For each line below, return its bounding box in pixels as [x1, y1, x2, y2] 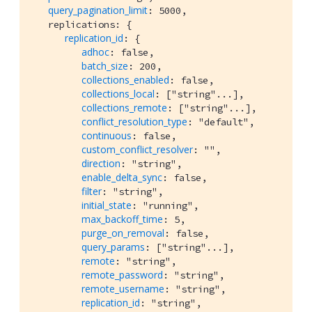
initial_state [81, 198, 132, 212]
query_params [81, 240, 145, 254]
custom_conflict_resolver [81, 143, 193, 157]
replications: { [31, 18, 132, 31]
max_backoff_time [81, 212, 163, 226]
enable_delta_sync [81, 171, 162, 185]
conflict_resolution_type [81, 115, 187, 129]
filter [81, 185, 102, 198]
